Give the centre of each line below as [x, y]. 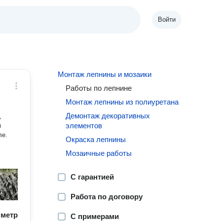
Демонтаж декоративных [108, 116]
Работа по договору [107, 197]
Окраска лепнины [96, 139]
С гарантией [92, 177]
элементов [84, 126]
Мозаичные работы [99, 153]
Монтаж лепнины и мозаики [105, 74]
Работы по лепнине [99, 88]
